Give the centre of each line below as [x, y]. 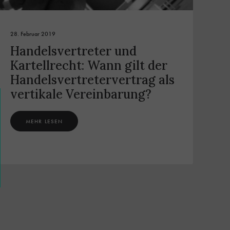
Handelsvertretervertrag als [92, 80]
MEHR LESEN [44, 121]
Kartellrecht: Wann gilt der [89, 66]
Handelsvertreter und [73, 51]
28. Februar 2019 [33, 34]
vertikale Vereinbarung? [81, 94]
